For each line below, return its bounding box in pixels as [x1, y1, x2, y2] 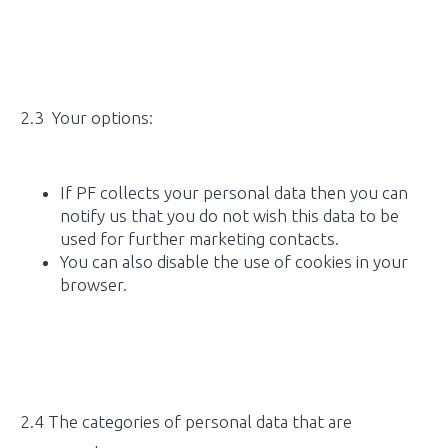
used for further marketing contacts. [60, 229, 339, 248]
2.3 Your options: [20, 108, 153, 127]
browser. [60, 275, 127, 294]
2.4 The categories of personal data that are [20, 412, 352, 431]
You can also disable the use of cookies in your [60, 252, 408, 271]
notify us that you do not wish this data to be [60, 206, 399, 225]
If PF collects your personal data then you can [60, 183, 408, 202]
